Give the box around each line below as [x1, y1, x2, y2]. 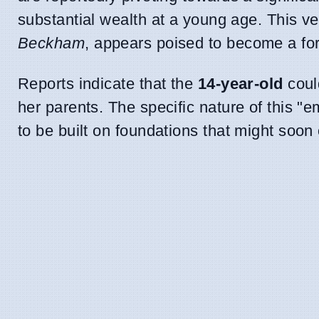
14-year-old [197, 75, 283, 93]
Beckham [18, 34, 85, 53]
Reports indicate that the [18, 75, 198, 93]
